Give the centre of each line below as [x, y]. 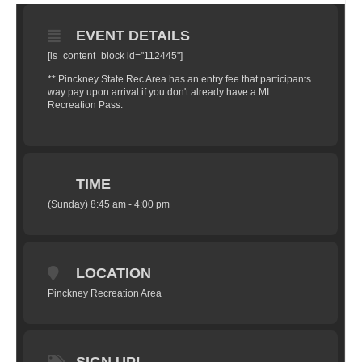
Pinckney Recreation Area [105, 293]
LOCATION [114, 273]
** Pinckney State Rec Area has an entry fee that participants [179, 79]
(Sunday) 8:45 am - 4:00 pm [109, 204]
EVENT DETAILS [133, 36]
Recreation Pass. [85, 105]
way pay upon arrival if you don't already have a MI [158, 92]
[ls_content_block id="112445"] [115, 56]
